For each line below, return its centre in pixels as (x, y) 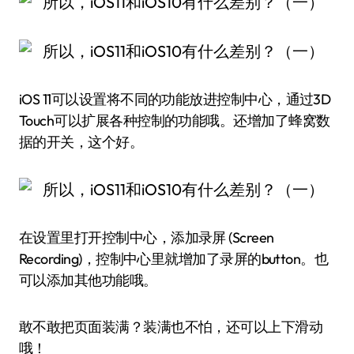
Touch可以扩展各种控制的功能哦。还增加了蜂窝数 (175, 121)
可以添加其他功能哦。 (88, 280)
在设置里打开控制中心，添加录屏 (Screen (147, 237)
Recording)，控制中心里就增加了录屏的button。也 (174, 259)
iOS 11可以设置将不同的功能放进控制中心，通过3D (175, 99)
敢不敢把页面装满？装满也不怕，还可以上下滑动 (171, 327)
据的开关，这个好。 (81, 142)
